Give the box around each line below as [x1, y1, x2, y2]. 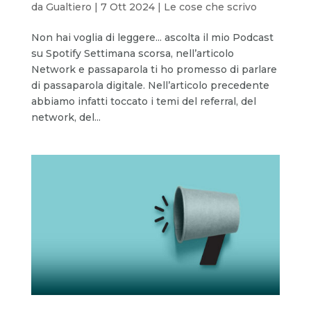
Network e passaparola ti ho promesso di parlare [31, 63, 277, 76]
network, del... [31, 111, 101, 124]
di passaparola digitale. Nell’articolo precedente [31, 79, 269, 92]
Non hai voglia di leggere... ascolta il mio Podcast [31, 31, 274, 44]
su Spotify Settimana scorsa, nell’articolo [31, 47, 234, 60]
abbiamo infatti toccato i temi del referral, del [31, 95, 256, 108]
